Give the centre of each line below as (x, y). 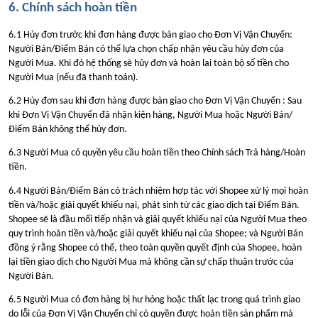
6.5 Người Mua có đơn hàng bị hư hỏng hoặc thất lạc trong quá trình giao (154, 300)
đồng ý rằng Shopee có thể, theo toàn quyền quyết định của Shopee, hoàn (155, 248)
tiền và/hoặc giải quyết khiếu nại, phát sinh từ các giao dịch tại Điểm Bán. (154, 205)
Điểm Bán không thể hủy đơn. (68, 130)
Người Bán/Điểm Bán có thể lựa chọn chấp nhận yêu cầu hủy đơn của (146, 49)
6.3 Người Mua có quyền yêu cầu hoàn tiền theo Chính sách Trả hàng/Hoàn (157, 153)
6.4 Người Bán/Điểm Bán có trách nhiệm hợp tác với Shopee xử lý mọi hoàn (158, 191)
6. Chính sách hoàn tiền (73, 9)
